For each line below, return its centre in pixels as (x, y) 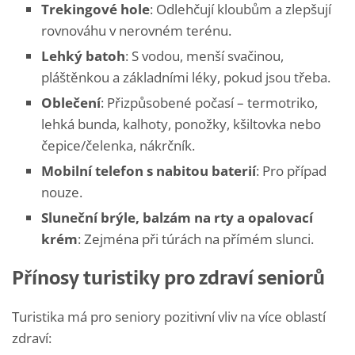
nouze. (62, 192)
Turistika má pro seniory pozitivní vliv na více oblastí (169, 316)
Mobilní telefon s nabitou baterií (149, 170)
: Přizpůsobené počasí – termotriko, (209, 102)
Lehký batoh (83, 55)
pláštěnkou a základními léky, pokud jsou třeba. (186, 77)
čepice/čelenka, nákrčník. (118, 145)
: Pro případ (291, 170)
